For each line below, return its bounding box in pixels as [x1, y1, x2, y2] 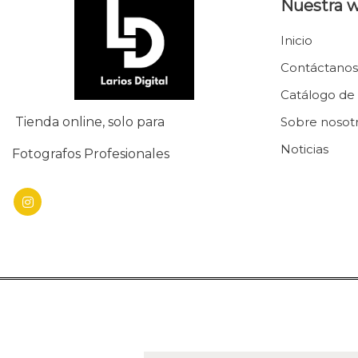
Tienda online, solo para [12, 114, 168, 129]
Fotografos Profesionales [12, 146, 173, 161]
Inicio [280, 33, 312, 48]
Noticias [280, 141, 328, 157]
